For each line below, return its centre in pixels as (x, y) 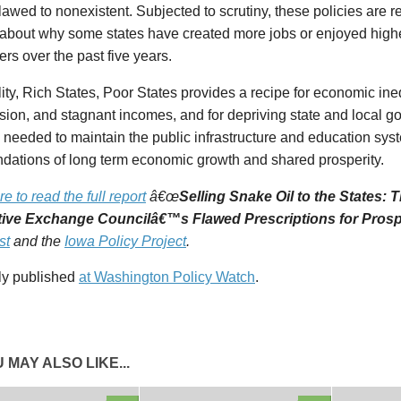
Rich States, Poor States (102, 92)
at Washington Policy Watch (167, 277)
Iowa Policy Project (125, 241)
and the (37, 241)
